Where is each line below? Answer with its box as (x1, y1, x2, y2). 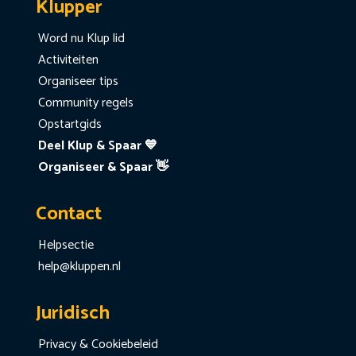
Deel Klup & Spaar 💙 (37, 135, 157, 157)
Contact (35, 199, 102, 230)
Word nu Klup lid (37, 28, 125, 50)
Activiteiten (37, 49, 99, 72)
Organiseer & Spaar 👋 (37, 157, 168, 179)
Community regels (37, 92, 133, 114)
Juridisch (35, 298, 110, 330)
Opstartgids (37, 114, 102, 136)
